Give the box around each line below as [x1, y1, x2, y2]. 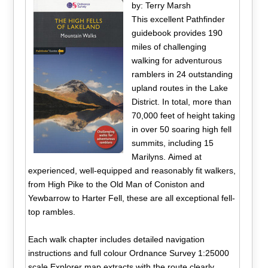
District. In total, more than [131, 96, 232, 106]
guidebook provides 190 [131, 28, 223, 38]
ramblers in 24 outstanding [131, 69, 233, 79]
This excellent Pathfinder [131, 14, 225, 24]
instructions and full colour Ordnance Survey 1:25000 [28, 248, 230, 258]
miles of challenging [131, 41, 206, 51]
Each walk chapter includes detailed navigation [28, 234, 205, 244]
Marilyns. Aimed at [131, 151, 202, 162]
